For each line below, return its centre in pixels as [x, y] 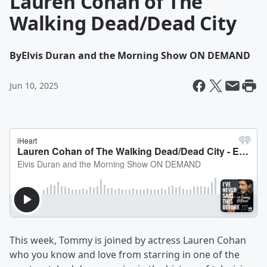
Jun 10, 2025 [34, 86]
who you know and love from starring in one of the [125, 254]
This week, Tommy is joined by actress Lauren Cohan [128, 240]
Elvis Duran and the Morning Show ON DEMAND [136, 55]
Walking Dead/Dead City [123, 23]
